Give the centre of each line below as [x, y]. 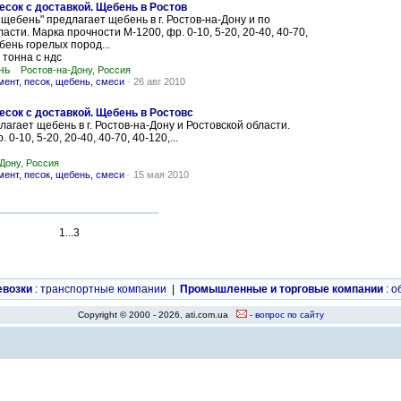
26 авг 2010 [159, 81]
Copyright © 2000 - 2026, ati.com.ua [157, 315]
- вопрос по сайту [285, 315]
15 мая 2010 [161, 175]
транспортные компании [103, 289]
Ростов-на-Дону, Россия [76, 70]
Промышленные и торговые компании [282, 289]
